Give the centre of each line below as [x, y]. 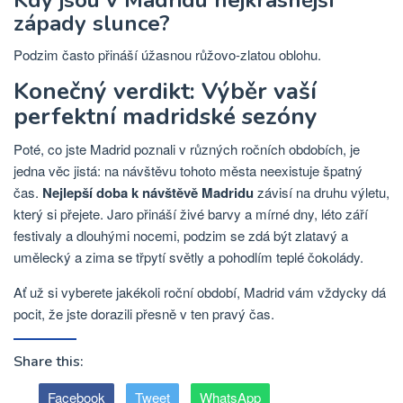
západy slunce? [92, 23]
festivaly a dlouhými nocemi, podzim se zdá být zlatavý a [181, 235]
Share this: [49, 361]
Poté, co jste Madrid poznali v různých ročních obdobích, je [187, 148]
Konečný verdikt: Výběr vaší [165, 91]
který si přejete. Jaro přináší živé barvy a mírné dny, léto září [191, 213]
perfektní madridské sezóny [166, 116]
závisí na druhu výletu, [322, 192]
